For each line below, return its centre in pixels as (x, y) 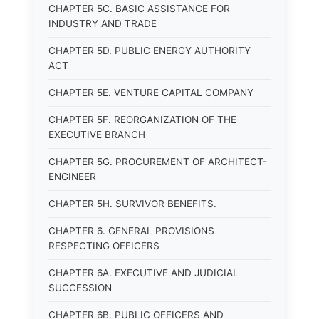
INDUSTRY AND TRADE (103, 23)
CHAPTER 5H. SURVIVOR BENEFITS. (132, 204)
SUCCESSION (80, 288)
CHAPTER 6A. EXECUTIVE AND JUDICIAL (143, 273)
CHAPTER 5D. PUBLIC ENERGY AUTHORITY (150, 51)
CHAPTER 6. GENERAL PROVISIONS (131, 231)
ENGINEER (72, 177)
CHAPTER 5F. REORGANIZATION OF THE (142, 120)
